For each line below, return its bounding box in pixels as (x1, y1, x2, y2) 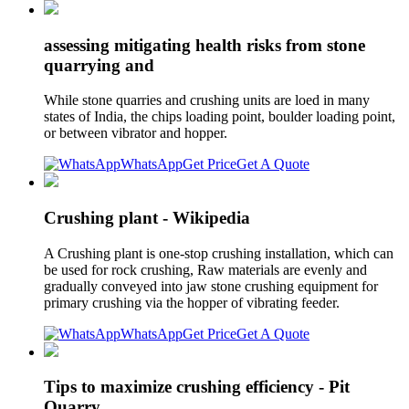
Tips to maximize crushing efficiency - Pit (44, 377, 350, 397)
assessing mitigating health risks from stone (44, 35, 365, 55)
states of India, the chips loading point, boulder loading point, (44, 109, 395, 125)
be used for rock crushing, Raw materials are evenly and (44, 261, 367, 278)
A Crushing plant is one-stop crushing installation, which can (44, 245, 393, 261)
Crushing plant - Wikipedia (44, 207, 250, 227)
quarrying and (44, 55, 154, 75)
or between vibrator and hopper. (44, 125, 227, 142)
